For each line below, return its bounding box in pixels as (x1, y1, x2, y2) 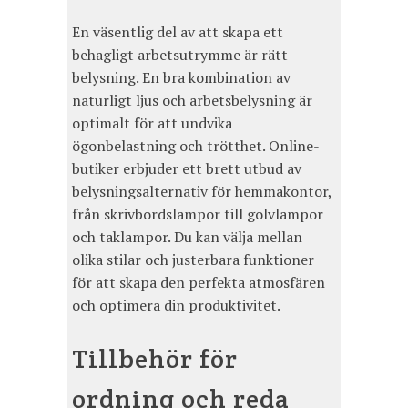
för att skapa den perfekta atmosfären (72, 272, 325, 293)
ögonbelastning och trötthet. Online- (72, 136, 320, 157)
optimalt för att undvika (72, 113, 232, 134)
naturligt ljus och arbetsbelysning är (72, 90, 312, 111)
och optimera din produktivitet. (72, 295, 280, 316)
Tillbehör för (72, 342, 238, 376)
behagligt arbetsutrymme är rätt (72, 45, 288, 66)
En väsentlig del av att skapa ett (72, 22, 283, 43)
